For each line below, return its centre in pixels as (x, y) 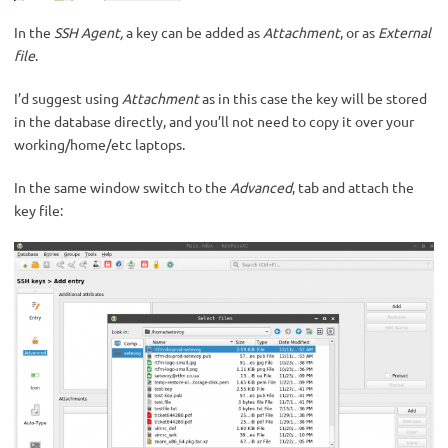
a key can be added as (193, 31)
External (404, 31)
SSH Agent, (88, 31)
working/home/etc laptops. (99, 143)
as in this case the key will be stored (313, 97)
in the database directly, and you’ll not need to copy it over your (214, 120)
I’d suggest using (68, 97)
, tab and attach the (353, 186)
